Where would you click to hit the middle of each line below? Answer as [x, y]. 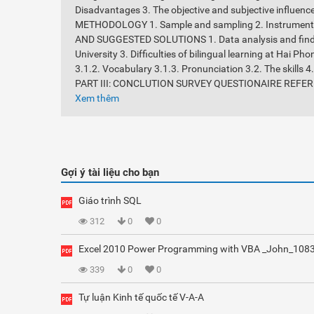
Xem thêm [97, 98]
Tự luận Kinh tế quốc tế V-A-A [141, 297]
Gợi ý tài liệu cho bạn [110, 172]
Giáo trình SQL [110, 200]
